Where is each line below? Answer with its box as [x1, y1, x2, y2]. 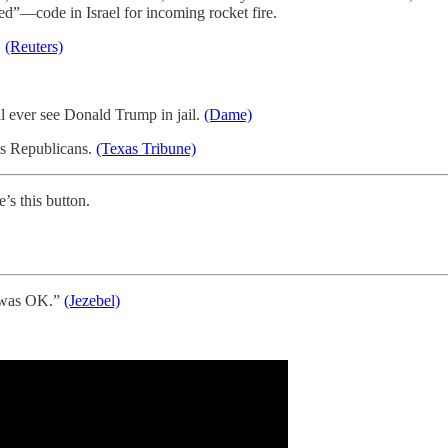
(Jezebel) [64, 292, 120, 310]
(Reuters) [5, 38, 63, 56]
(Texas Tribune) [96, 140, 196, 158]
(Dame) [204, 106, 252, 124]
